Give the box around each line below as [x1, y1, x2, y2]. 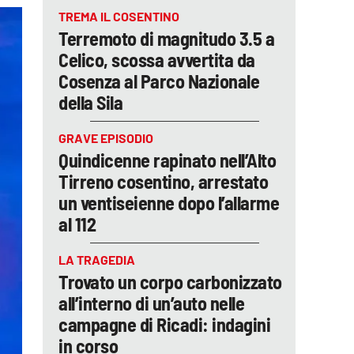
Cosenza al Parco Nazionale [58, 70, 259, 92]
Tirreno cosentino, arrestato [58, 170, 268, 193]
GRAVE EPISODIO [58, 130, 153, 145]
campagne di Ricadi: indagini [58, 313, 270, 336]
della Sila [58, 91, 122, 114]
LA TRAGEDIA [58, 252, 135, 267]
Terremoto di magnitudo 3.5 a [58, 27, 274, 50]
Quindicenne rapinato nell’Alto [58, 149, 276, 171]
